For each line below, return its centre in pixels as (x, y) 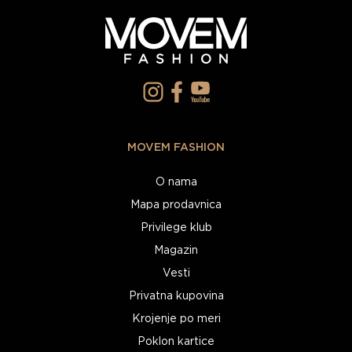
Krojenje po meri (176, 319)
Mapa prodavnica (176, 205)
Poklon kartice (176, 342)
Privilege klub (176, 228)
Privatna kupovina (176, 297)
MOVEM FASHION (176, 148)
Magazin (176, 251)
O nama (176, 183)
